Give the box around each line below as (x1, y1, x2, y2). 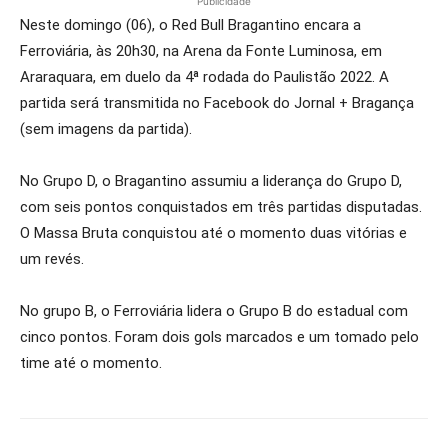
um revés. (20, 250, 84, 268)
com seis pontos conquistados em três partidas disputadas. (20, 198, 422, 216)
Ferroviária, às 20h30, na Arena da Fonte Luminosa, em (20, 42, 382, 60)
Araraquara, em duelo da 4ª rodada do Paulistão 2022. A (20, 68, 389, 86)
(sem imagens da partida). (20, 120, 192, 138)
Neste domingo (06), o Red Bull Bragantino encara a (20, 16, 361, 34)
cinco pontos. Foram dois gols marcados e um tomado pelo (20, 328, 419, 346)
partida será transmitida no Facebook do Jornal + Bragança (20, 94, 414, 112)
